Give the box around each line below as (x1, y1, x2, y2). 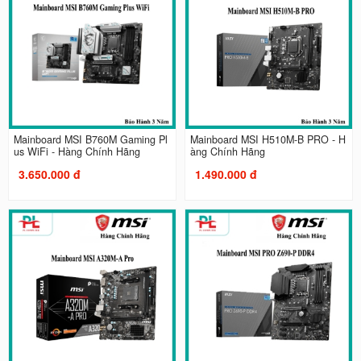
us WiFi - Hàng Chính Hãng (13, 144, 140, 160)
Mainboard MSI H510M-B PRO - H (190, 132, 346, 147)
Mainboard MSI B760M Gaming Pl (13, 132, 168, 147)
